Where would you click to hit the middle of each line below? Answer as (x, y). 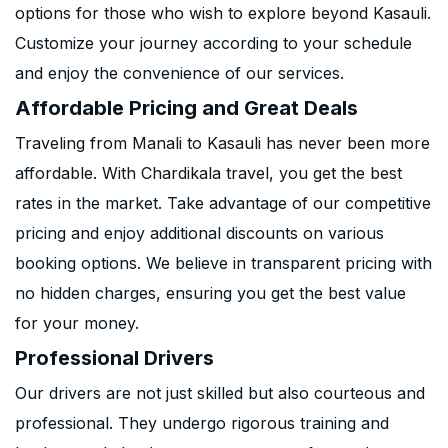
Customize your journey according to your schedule (213, 43)
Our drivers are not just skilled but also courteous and (220, 393)
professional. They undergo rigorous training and (202, 423)
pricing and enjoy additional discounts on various (199, 233)
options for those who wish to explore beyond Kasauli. (223, 13)
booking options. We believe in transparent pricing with (223, 263)
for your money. (77, 323)
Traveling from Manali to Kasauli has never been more (222, 143)
